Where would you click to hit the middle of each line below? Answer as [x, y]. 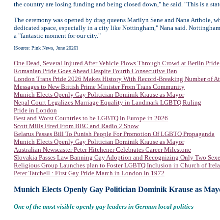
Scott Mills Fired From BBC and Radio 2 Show [76, 126]
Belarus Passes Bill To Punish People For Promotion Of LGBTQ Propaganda [114, 134]
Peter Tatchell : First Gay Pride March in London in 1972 [89, 173]
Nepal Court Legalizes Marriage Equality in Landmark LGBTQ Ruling [108, 102]
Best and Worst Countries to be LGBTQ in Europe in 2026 [91, 118]
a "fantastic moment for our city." [57, 36]
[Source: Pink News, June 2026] [46, 48]
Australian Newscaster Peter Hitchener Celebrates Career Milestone [102, 150]
